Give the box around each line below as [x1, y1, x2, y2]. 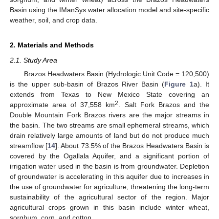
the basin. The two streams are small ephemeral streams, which [10, 121, 209, 129]
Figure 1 [164, 80, 194, 88]
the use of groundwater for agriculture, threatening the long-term [10, 183, 209, 191]
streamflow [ [10, 142, 48, 150]
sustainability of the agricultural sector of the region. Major [10, 193, 209, 201]
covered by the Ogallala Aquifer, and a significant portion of [10, 152, 209, 160]
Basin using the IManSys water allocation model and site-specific [10, 5, 209, 14]
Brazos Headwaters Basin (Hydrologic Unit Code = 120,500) [23, 70, 209, 78]
